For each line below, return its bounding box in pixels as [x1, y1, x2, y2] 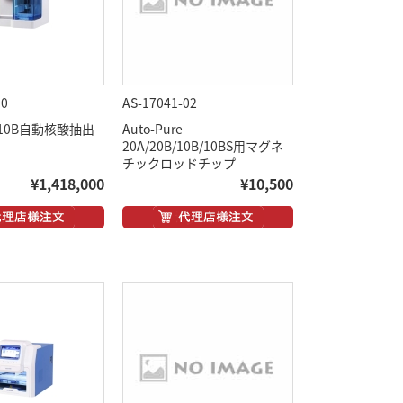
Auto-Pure [122, 120, 183, 138]
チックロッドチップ [122, 154, 236, 172]
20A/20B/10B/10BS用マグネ [122, 137, 283, 155]
